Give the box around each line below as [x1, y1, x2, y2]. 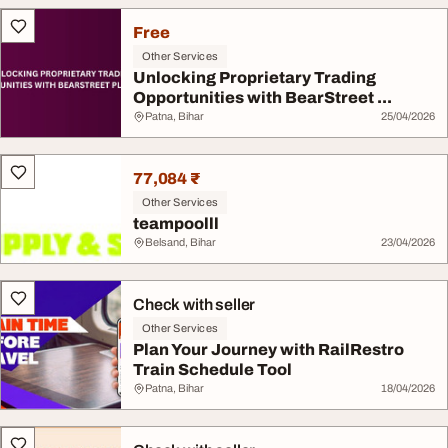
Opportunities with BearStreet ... [133, 89, 392, 106]
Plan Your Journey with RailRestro [133, 341, 404, 358]
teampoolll [133, 215, 219, 232]
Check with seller [133, 296, 256, 313]
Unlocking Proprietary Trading [133, 69, 376, 86]
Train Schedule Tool [133, 361, 292, 378]
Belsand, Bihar [145, 236, 216, 248]
